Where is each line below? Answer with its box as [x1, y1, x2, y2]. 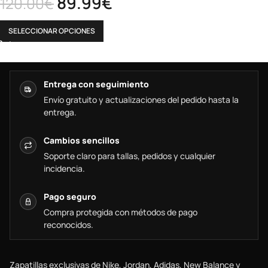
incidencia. [44, 163, 85, 174]
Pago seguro [44, 191, 96, 202]
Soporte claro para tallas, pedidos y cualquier [44, 150, 215, 162]
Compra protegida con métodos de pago [44, 206, 197, 218]
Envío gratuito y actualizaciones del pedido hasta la [44, 94, 239, 105]
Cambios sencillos [44, 135, 120, 146]
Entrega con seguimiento [44, 78, 149, 90]
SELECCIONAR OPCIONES [8, 26, 95, 36]
